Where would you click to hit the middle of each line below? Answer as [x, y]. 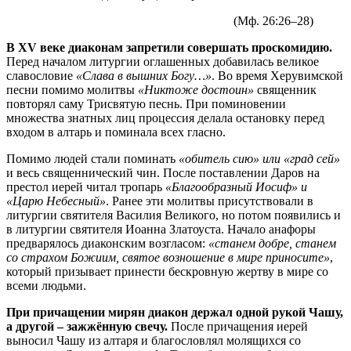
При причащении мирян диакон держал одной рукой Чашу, [175, 312]
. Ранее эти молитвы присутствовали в [210, 201]
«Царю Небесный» [56, 201]
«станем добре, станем [272, 243]
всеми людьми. [46, 285]
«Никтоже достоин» [196, 89]
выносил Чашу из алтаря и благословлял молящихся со [154, 340]
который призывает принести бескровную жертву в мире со [167, 271]
